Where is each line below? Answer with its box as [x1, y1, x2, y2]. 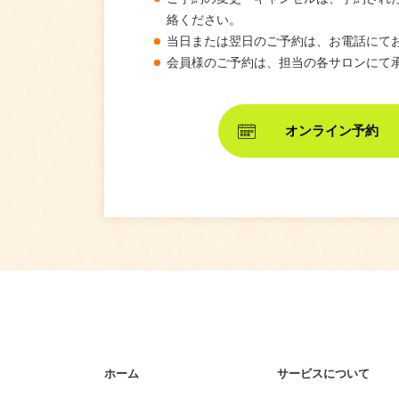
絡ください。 [166, 12, 241, 28]
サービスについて [277, 366, 370, 380]
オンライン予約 [284, 123, 379, 140]
